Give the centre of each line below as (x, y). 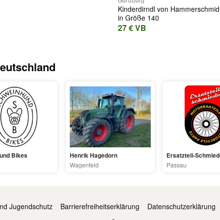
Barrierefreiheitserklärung (100, 206)
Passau (176, 165)
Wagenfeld (84, 165)
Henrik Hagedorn (93, 155)
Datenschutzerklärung (181, 206)
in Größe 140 (139, 18)
